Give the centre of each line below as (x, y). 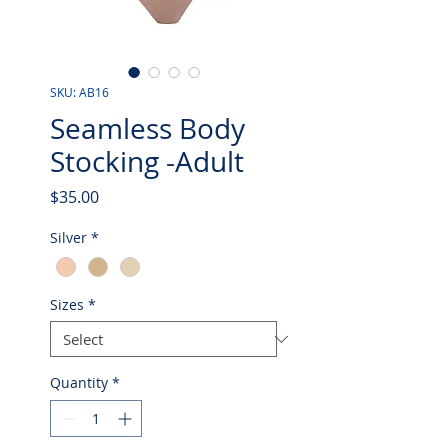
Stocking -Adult (147, 161)
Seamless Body (147, 128)
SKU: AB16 (79, 92)
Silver (68, 237)
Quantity (79, 383)
